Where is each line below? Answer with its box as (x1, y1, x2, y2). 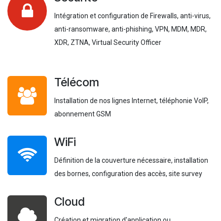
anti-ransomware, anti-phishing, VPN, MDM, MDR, (54, 25, 207, 34)
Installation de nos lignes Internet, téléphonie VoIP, (54, 97, 209, 105)
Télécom (54, 75, 99, 90)
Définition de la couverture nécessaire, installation (54, 156, 208, 165)
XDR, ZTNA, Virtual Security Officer (54, 38, 161, 47)
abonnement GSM (54, 110, 111, 118)
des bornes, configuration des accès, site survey (54, 170, 202, 178)
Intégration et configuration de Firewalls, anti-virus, (54, 12, 211, 20)
